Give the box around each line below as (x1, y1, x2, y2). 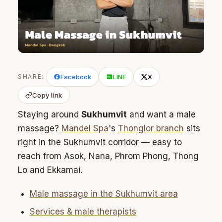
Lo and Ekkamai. (18, 165, 82, 175)
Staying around (18, 110, 81, 120)
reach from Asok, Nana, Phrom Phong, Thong (18, 151, 199, 162)
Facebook (60, 73, 92, 81)
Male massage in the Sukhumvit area (29, 189, 178, 199)
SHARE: (18, 73, 45, 81)
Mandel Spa (61, 123, 109, 134)
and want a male (127, 110, 196, 120)
